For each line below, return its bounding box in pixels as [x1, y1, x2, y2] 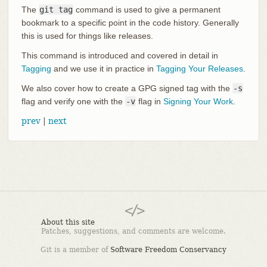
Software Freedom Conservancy [110, 245, 226, 254]
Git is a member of [41, 245, 110, 254]
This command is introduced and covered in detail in [21, 50, 218, 60]
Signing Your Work [163, 96, 233, 106]
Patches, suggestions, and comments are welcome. [41, 226, 226, 235]
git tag [39, 4, 73, 14]
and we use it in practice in [51, 63, 156, 73]
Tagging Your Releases [156, 63, 243, 73]
